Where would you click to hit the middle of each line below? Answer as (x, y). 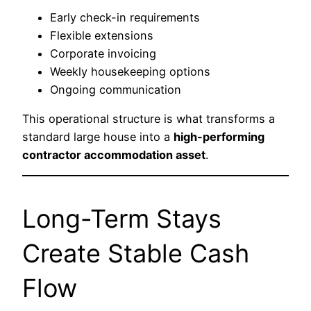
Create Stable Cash (136, 254)
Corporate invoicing (103, 53)
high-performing (219, 136)
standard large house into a (98, 136)
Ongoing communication (116, 89)
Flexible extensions (102, 35)
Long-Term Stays (122, 219)
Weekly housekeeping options (130, 71)
